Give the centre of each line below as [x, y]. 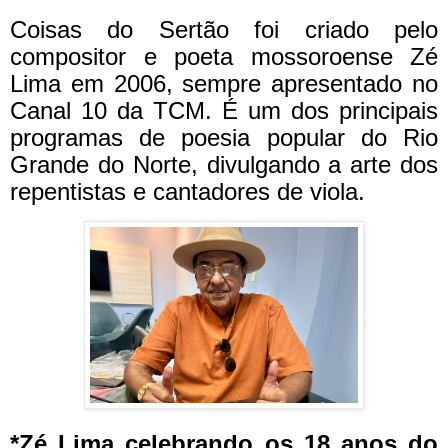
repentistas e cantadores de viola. [187, 191]
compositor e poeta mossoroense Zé [224, 56]
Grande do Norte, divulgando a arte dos [224, 164]
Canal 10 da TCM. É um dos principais [224, 110]
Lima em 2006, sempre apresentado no [224, 83]
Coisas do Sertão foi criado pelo [224, 29]
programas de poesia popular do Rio [224, 137]
